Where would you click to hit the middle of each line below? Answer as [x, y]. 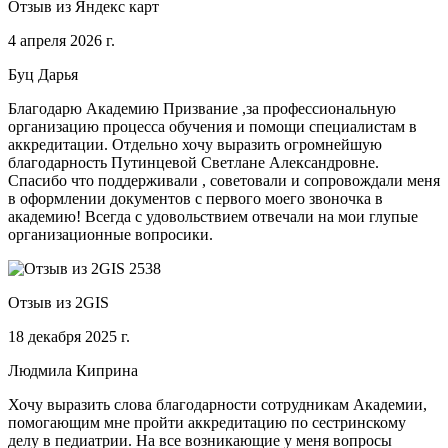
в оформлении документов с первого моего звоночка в [195, 199]
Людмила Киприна [73, 371]
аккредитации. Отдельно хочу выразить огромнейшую [195, 145]
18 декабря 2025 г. [69, 337]
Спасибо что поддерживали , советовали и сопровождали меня [224, 181]
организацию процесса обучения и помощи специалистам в [212, 127]
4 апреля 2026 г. [61, 41]
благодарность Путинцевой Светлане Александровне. [193, 163]
